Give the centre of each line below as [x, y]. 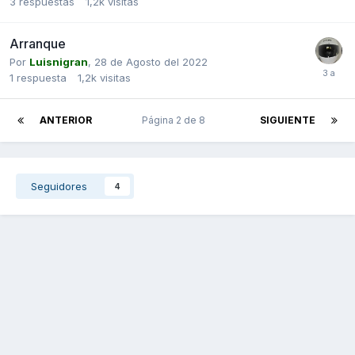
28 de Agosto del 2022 [151, 61]
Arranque [38, 43]
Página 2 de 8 [176, 120]
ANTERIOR [66, 120]
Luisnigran [59, 61]
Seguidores [59, 186]
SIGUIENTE [288, 120]
